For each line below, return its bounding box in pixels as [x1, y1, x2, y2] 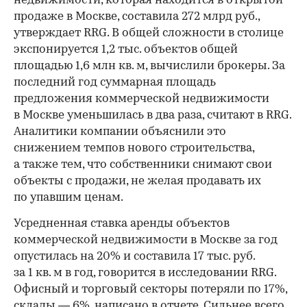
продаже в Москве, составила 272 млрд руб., [14, 10, 260, 23]
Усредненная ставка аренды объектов [14, 217, 230, 230]
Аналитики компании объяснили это [14, 125, 226, 138]
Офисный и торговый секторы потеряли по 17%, [14, 283, 287, 295]
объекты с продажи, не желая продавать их [14, 175, 261, 187]
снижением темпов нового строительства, [14, 142, 254, 154]
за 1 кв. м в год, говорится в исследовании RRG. [14, 267, 276, 279]
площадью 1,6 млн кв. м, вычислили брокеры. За [14, 60, 285, 72]
